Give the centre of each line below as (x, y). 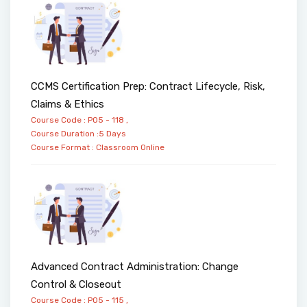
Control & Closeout (76, 285)
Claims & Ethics (67, 104)
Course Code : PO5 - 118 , (79, 120)
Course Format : (63, 147)
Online (152, 147)
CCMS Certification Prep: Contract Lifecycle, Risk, (148, 86)
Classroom (117, 147)
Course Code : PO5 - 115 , (79, 300)
